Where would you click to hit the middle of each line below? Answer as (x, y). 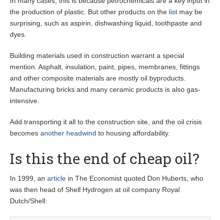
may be (190, 12)
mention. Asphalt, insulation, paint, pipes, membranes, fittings (105, 67)
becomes (25, 133)
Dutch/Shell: (28, 201)
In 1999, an (28, 179)
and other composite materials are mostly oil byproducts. (98, 78)
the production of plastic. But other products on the (89, 12)
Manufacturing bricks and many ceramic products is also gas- (105, 90)
